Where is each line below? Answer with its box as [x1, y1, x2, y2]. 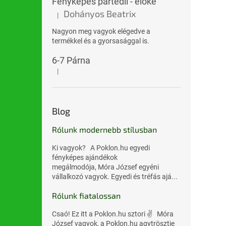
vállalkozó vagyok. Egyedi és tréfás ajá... [52, 173, 178, 181]
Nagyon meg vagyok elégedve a [52, 27, 150, 35]
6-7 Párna [52, 55, 90, 66]
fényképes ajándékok [52, 153, 118, 161]
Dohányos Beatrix [64, 8, 136, 19]
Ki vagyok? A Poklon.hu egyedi [52, 144, 150, 152]
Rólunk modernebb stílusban [52, 125, 157, 134]
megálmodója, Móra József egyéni [52, 163, 159, 171]
